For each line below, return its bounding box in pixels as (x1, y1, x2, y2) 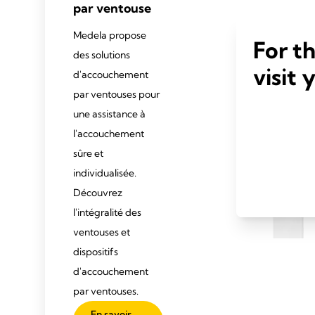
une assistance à (73, 108, 146, 120)
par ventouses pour (73, 88, 160, 101)
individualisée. (73, 167, 136, 179)
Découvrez (73, 186, 122, 199)
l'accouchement (73, 127, 144, 140)
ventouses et (73, 226, 130, 238)
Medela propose (73, 29, 146, 41)
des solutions (73, 49, 130, 61)
